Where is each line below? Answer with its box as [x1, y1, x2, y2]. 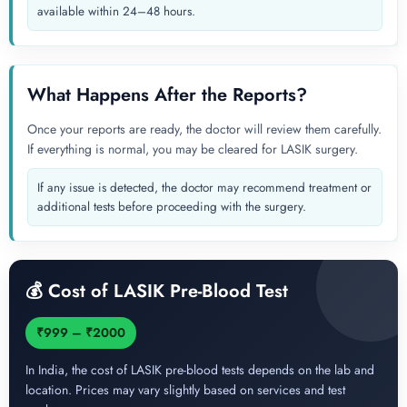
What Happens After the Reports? [27, 82, 307, 109]
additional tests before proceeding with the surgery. [37, 198, 306, 216]
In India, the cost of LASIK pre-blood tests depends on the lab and [25, 361, 374, 380]
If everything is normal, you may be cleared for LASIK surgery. [27, 140, 358, 159]
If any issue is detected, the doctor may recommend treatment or [37, 179, 372, 197]
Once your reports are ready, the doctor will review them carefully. [27, 120, 382, 139]
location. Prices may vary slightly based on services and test [25, 381, 345, 400]
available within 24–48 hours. [37, 3, 195, 21]
